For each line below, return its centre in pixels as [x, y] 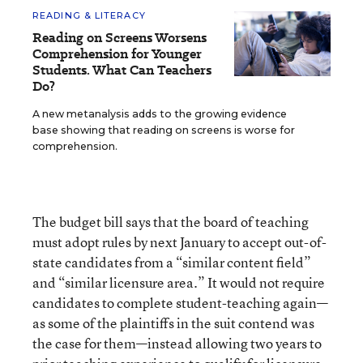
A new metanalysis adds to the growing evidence [160, 114]
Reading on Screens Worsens [120, 38]
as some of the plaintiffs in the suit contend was [173, 323]
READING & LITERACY [89, 15]
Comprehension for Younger [117, 54]
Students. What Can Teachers [122, 70]
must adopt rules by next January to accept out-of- [179, 242]
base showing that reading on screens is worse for [164, 130]
